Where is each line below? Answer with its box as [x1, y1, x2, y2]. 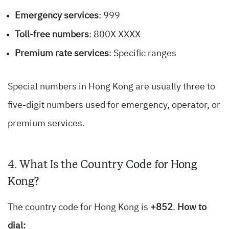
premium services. [8, 119, 85, 129]
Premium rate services [15, 49, 109, 59]
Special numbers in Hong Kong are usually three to [8, 82, 215, 92]
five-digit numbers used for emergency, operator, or [8, 101, 220, 110]
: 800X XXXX [89, 30, 141, 40]
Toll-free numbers [15, 30, 89, 40]
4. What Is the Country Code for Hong [8, 157, 197, 172]
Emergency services [15, 11, 99, 21]
